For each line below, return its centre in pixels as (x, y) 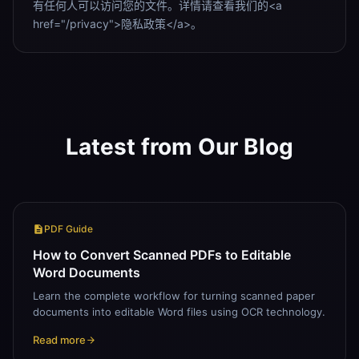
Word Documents (87, 272)
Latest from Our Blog (179, 146)
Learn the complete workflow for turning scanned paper (174, 295)
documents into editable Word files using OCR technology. (179, 311)
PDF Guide (69, 228)
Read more (59, 339)
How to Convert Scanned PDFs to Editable (162, 254)
